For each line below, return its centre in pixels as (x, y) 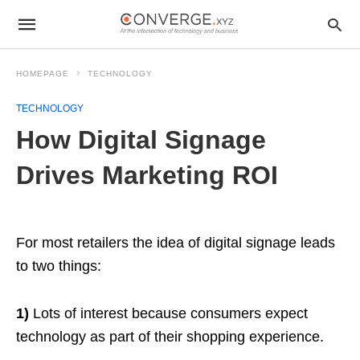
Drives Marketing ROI (147, 175)
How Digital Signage (141, 140)
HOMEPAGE (43, 74)
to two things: (59, 266)
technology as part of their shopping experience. (170, 337)
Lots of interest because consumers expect (170, 313)
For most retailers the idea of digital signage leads (176, 243)
